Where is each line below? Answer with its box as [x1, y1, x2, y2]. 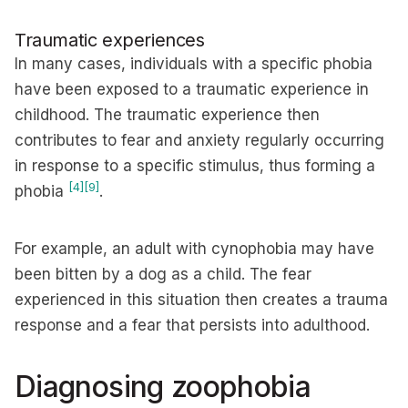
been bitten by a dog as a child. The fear [15, 265, 311, 283]
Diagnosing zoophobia [15, 369, 311, 404]
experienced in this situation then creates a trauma [15, 291, 388, 309]
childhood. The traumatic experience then [15, 106, 320, 124]
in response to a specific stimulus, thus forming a [15, 157, 375, 175]
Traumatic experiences [15, 29, 205, 51]
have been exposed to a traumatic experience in [15, 80, 369, 98]
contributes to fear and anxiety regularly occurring [15, 131, 384, 149]
